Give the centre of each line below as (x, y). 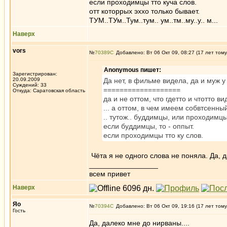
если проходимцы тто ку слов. (153, 135)
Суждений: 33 (30, 85)
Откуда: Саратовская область (49, 90)
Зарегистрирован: (35, 74)
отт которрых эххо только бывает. (144, 11)
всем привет (110, 174)
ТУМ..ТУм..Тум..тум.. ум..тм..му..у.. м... (154, 20)
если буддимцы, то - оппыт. (149, 126)
